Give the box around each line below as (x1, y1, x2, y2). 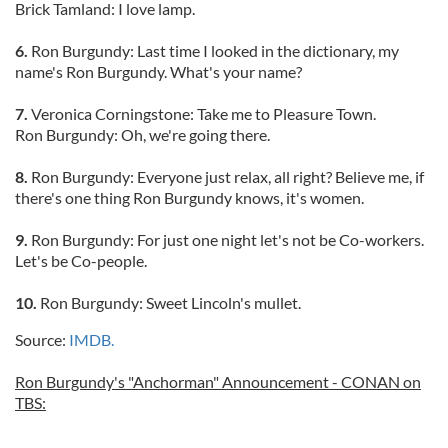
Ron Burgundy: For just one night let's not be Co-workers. (28, 230, 424, 249)
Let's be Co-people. (15, 251, 147, 270)
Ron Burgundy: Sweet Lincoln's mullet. (37, 293, 301, 312)
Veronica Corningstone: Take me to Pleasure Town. (28, 104, 376, 123)
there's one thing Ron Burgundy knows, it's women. (15, 188, 364, 207)
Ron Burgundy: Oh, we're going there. (15, 125, 270, 144)
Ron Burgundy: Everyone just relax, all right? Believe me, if (31, 167, 424, 186)
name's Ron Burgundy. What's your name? (15, 62, 302, 81)
